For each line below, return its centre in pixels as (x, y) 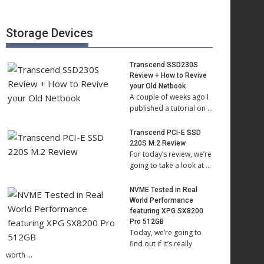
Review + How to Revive (168, 75)
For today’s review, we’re (171, 154)
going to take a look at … (170, 165)
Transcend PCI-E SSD (165, 133)
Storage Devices (49, 33)
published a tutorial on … (171, 108)
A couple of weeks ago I (169, 97)
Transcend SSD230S (164, 65)
